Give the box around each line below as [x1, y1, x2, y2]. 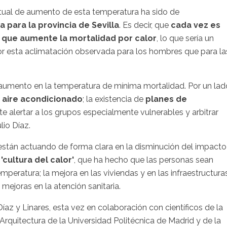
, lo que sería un [157, 33, 214, 44]
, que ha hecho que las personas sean [74, 155, 213, 165]
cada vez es [171, 20, 220, 30]
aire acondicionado [2, 94, 83, 104]
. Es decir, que [119, 20, 171, 30]
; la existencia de [83, 94, 145, 104]
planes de [145, 94, 187, 104]
